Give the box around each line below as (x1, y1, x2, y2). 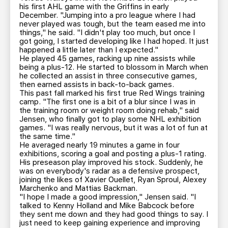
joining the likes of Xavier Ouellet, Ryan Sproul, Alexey (19, 175, 207, 184)
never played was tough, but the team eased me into (19, 19, 206, 28)
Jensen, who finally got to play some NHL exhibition (19, 115, 201, 124)
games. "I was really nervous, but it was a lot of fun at (19, 123, 208, 132)
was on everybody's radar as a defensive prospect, (19, 166, 199, 176)
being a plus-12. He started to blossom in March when (19, 63, 208, 72)
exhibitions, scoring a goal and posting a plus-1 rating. (19, 149, 206, 158)
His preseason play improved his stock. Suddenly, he (19, 158, 203, 167)
